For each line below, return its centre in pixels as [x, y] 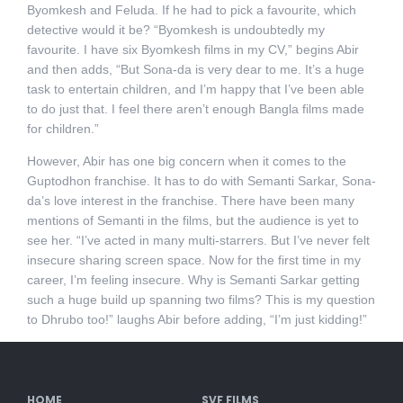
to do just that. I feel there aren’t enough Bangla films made [195, 108]
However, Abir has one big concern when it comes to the [186, 161]
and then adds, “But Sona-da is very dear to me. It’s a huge [195, 69]
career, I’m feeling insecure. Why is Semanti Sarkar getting [193, 279]
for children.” [63, 128]
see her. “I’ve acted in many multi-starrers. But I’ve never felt [198, 240]
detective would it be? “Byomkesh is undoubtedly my [175, 29]
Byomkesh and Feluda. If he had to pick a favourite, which [191, 9]
